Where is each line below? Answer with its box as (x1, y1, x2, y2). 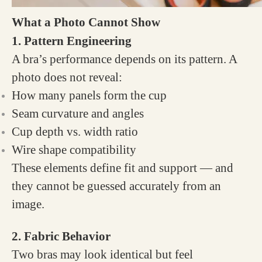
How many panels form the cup (12, 88, 167, 102)
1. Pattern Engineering (12, 34, 132, 48)
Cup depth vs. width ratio (12, 125, 138, 139)
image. (12, 197, 44, 211)
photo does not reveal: (12, 70, 122, 84)
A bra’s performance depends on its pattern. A (12, 52, 237, 66)
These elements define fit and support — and (12, 161, 233, 175)
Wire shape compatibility (12, 143, 136, 157)
